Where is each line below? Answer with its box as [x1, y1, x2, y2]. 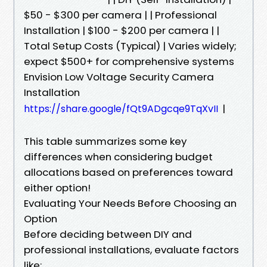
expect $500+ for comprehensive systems [24, 54, 234, 69]
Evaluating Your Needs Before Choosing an [24, 195, 237, 210]
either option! [24, 180, 91, 195]
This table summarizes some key [24, 133, 187, 148]
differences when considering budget [24, 149, 213, 164]
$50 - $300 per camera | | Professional [24, 7, 217, 22]
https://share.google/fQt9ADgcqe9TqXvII [24, 101, 218, 116]
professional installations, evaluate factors [24, 242, 239, 257]
